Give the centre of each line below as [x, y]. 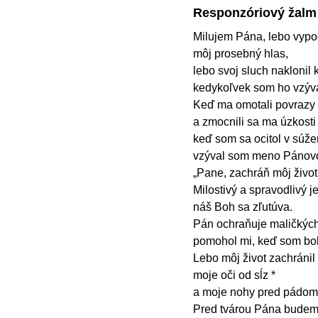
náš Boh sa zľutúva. [243, 207]
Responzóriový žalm [255, 13]
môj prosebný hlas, [241, 54]
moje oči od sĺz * [234, 275]
